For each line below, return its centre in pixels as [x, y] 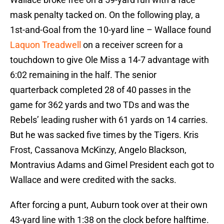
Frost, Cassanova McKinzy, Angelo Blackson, [98, 150]
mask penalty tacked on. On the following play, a [105, 15]
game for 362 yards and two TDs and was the [100, 105]
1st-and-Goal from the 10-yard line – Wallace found [110, 30]
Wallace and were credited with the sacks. [93, 180]
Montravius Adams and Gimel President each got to [112, 165]
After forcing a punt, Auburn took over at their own [109, 205]
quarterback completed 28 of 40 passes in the [100, 90]
